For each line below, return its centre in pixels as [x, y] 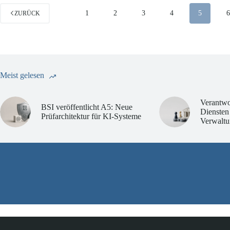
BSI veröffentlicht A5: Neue [87, 107]
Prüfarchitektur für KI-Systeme [91, 116]
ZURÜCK [27, 13]
